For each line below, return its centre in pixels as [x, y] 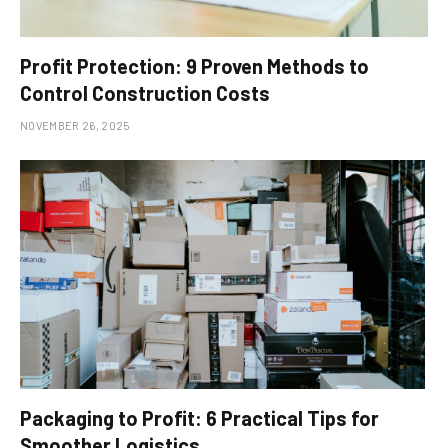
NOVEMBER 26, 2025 [75, 125]
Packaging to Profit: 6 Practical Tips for [199, 418]
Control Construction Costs [145, 92]
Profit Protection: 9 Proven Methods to [194, 65]
